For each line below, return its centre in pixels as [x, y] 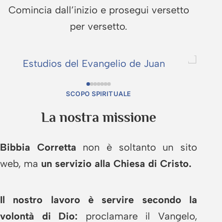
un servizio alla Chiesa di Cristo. [116, 163]
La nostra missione [99, 117]
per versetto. [99, 26]
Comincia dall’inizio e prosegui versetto [99, 10]
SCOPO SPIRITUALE [99, 93]
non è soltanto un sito [137, 147]
